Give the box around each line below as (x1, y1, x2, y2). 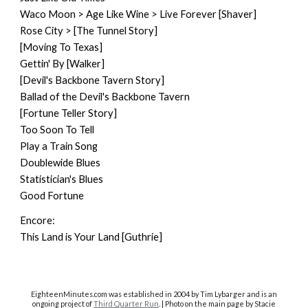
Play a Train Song (20, 140, 98, 152)
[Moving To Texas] (20, 41, 103, 53)
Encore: (20, 214, 56, 226)
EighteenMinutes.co (31, 289, 101, 298)
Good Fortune (20, 190, 85, 201)
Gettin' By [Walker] (20, 58, 105, 69)
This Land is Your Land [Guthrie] (20, 231, 163, 243)
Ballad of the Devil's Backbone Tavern (20, 91, 190, 102)
